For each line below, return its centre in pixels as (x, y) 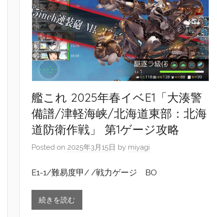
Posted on (50, 147)
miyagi (139, 147)
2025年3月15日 (92, 147)
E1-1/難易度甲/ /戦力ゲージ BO (94, 172)
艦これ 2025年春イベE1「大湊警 (117, 97)
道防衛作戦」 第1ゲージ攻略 (106, 129)
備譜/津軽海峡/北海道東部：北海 (119, 113)
